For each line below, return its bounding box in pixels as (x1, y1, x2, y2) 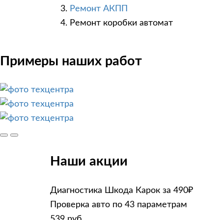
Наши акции (50, 155, 128, 168)
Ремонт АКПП (70, 4, 128, 14)
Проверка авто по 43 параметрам (50, 200, 187, 209)
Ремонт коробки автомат (70, 19, 173, 28)
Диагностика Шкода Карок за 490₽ (50, 186, 193, 195)
